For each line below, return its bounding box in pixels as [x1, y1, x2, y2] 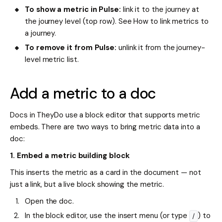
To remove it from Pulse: [25, 43, 117, 53]
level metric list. [25, 55, 79, 65]
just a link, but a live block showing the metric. [10, 179, 165, 190]
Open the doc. [25, 196, 74, 207]
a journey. [25, 28, 56, 39]
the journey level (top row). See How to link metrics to [25, 16, 209, 27]
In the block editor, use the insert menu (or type [25, 211, 189, 221]
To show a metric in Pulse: [25, 4, 121, 15]
